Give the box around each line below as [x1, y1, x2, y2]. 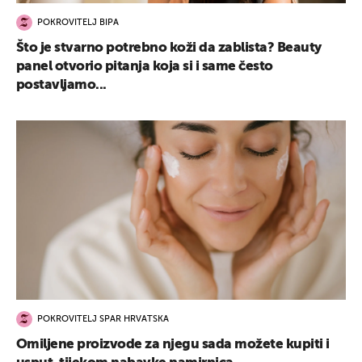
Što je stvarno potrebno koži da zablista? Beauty [16, 40, 322, 55]
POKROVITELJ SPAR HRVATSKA [37, 315, 169, 325]
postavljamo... [16, 78, 107, 92]
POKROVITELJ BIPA [37, 19, 119, 28]
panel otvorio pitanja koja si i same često [16, 59, 273, 74]
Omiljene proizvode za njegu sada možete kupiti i [16, 337, 330, 351]
